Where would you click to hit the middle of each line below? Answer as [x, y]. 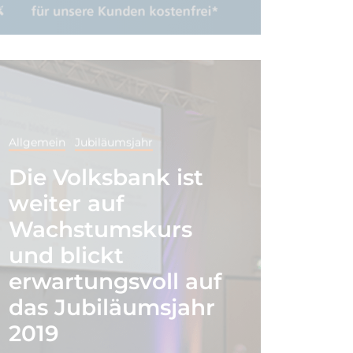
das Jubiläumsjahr [111, 307]
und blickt [66, 255]
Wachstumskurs [100, 229]
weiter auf [66, 203]
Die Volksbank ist [106, 177]
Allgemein [37, 142]
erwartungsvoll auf [115, 281]
